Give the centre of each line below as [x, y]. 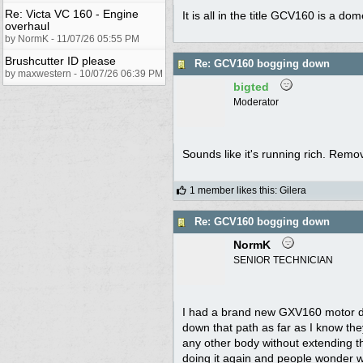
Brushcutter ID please [60, 60]
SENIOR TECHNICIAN [283, 260]
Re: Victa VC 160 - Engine [72, 13]
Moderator [256, 102]
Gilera [293, 190]
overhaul [27, 26]
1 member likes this [232, 190]
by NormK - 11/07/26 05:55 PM [72, 38]
